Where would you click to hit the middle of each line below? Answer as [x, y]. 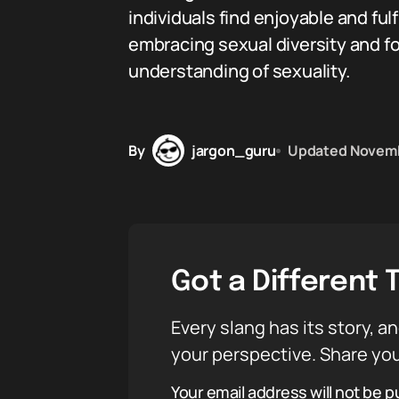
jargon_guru [233, 150]
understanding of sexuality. [239, 71]
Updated [317, 150]
